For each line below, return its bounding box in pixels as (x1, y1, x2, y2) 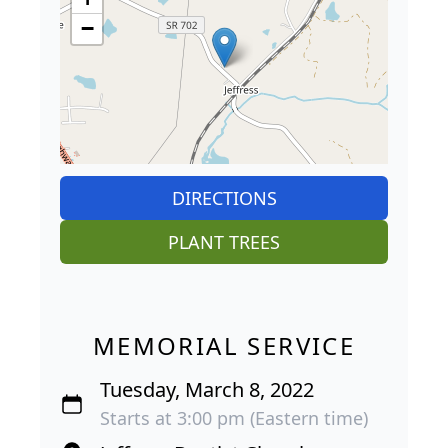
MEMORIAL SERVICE (92, 329, 356, 363)
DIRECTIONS (171, 186, 277, 211)
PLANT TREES (168, 230, 280, 255)
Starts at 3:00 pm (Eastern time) (100, 406, 368, 431)
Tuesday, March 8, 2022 (100, 376, 314, 404)
